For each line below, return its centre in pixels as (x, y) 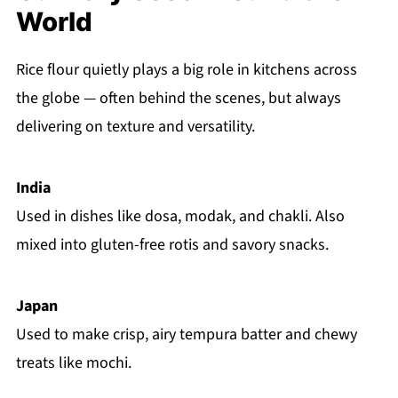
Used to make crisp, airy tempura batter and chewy (186, 334)
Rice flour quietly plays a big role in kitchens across (186, 69)
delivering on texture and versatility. (135, 126)
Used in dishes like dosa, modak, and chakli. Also (180, 216)
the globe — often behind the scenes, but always (178, 98)
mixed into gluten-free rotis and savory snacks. (172, 244)
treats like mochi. (73, 362)
